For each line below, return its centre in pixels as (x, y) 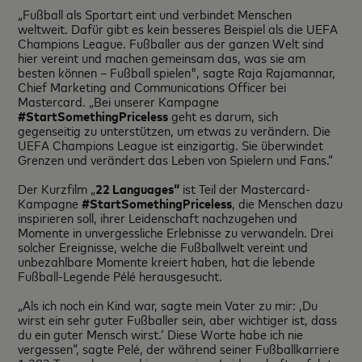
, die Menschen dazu (288, 203)
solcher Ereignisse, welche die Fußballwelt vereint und (163, 246)
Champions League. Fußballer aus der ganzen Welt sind (171, 43)
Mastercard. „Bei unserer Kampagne (119, 101)
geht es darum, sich (223, 116)
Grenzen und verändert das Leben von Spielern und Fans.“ (176, 159)
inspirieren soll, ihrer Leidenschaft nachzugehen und (158, 217)
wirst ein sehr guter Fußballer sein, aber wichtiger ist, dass (178, 319)
